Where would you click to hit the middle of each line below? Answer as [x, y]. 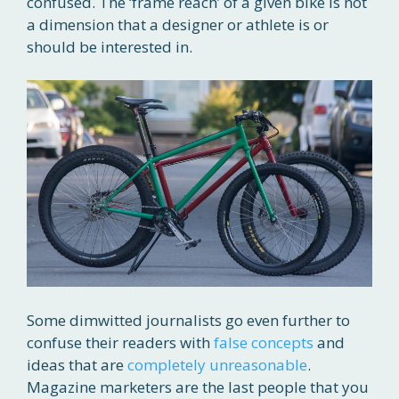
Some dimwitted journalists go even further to [188, 321]
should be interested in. [110, 46]
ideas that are [77, 365]
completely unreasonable [217, 365]
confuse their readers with [120, 343]
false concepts [264, 343]
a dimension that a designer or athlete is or [178, 24]
